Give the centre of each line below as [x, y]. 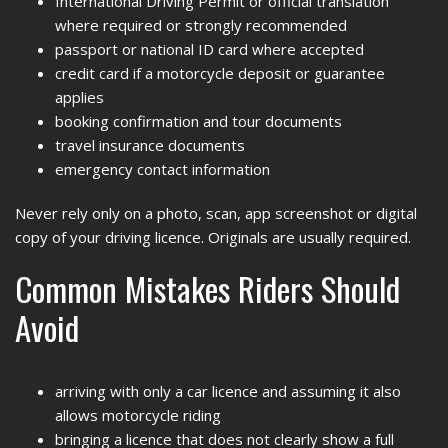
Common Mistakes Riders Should [207, 288]
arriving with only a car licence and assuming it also [228, 391]
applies [79, 97]
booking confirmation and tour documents [198, 121]
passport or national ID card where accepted [209, 49]
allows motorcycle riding [138, 415]
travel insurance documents [150, 145]
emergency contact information [162, 169]
